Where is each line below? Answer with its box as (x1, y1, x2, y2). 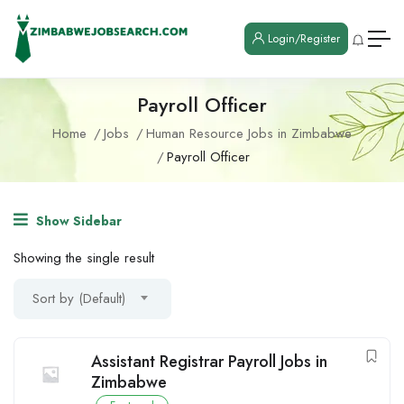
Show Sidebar (32, 212, 122, 231)
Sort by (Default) (32, 289, 125, 309)
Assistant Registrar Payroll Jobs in (91, 350, 327, 374)
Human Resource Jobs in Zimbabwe (146, 124, 352, 144)
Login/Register (264, 31, 340, 48)
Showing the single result (14, 248, 154, 269)
